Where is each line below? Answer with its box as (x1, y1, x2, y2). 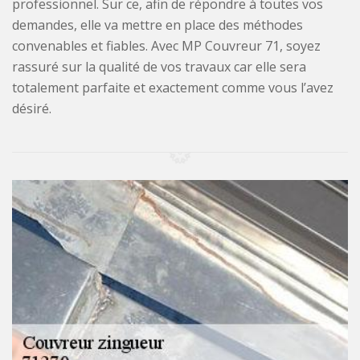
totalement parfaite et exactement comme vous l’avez (12, 78, 333, 96)
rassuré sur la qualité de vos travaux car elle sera (12, 57, 306, 76)
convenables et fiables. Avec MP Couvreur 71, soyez (12, 36, 321, 55)
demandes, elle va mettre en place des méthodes (12, 15, 303, 34)
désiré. (12, 99, 51, 117)
